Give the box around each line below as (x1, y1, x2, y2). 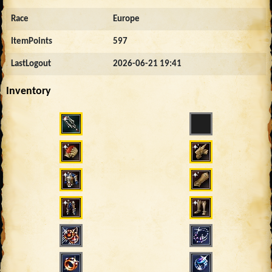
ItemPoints (11, 36, 52, 46)
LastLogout (11, 59, 51, 69)
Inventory (6, 85, 51, 97)
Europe (113, 14, 140, 24)
